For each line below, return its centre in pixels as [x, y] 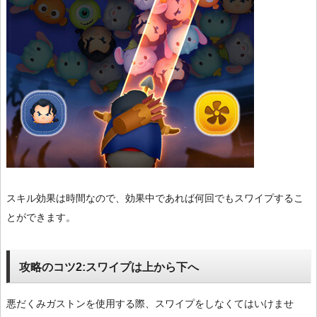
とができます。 [41, 218]
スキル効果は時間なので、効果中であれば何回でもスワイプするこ [155, 198]
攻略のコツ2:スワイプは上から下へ [109, 266]
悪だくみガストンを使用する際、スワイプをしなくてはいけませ [150, 303]
